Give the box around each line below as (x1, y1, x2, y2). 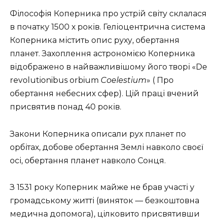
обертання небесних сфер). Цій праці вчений (10, 89, 199, 99)
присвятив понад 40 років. (10, 102, 121, 112)
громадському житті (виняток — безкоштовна (10, 195, 199, 205)
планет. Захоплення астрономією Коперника (10, 49, 195, 59)
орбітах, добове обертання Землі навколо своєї (10, 142, 203, 152)
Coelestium (101, 75, 147, 85)
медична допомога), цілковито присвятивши (10, 209, 200, 219)
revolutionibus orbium (10, 75, 101, 85)
